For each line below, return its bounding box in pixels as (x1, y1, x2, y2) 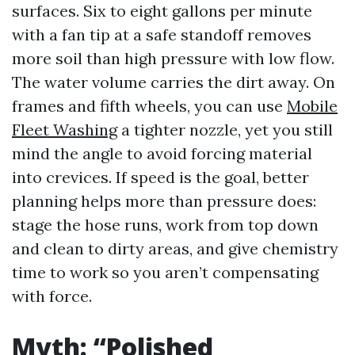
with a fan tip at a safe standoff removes (12, 25, 311, 44)
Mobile (287, 96, 338, 116)
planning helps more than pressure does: (12, 191, 316, 211)
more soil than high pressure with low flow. (12, 48, 334, 68)
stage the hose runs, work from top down (12, 215, 319, 235)
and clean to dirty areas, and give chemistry (12, 239, 338, 258)
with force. (12, 286, 92, 306)
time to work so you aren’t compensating (12, 262, 319, 282)
